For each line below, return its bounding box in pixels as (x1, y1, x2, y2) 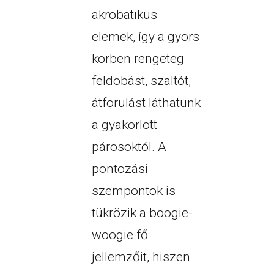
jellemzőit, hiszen (91, 250, 190, 265)
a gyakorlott (91, 117, 157, 133)
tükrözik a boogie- (91, 206, 193, 221)
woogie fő (91, 228, 148, 243)
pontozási (91, 161, 148, 177)
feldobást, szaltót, (91, 73, 191, 89)
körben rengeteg (91, 51, 184, 67)
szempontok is (91, 183, 176, 199)
